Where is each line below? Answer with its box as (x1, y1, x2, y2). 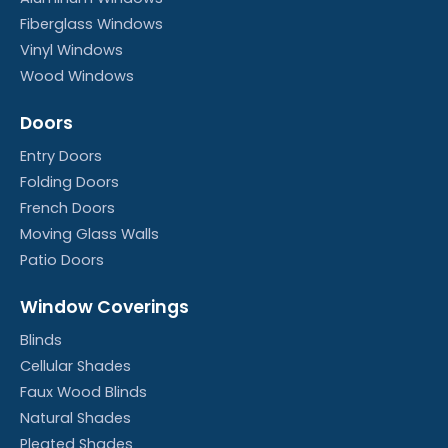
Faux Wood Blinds (20, 382, 147, 403)
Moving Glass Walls (20, 224, 159, 245)
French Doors (20, 198, 115, 219)
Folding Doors (20, 172, 119, 193)
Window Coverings (20, 295, 189, 320)
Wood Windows (20, 66, 134, 87)
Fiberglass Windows (20, 14, 163, 35)
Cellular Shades (20, 356, 131, 377)
